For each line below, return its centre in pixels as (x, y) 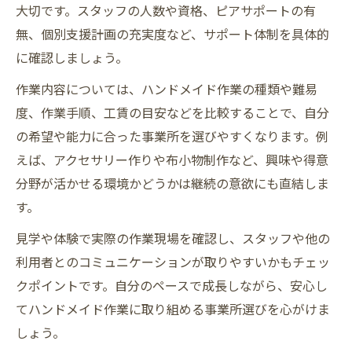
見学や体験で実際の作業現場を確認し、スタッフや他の (173, 238)
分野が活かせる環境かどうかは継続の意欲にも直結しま (172, 183)
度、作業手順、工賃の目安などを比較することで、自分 (172, 113)
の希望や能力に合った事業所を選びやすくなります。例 (172, 136)
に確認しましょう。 (72, 58)
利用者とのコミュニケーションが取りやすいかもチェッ (173, 262)
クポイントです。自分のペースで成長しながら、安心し (172, 286)
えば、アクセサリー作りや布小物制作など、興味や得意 (172, 160)
